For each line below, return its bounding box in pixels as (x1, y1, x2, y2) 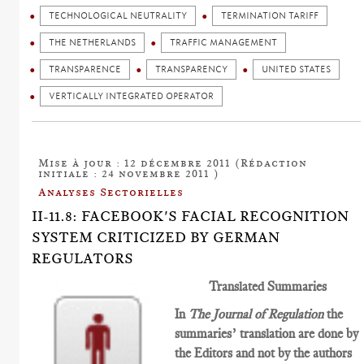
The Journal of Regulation (188, 305, 324, 322)
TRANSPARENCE (49, 63, 122, 75)
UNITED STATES (262, 63, 331, 75)
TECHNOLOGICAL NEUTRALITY (49, 10, 188, 21)
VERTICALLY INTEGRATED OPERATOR (49, 90, 214, 102)
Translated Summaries (209, 278, 327, 294)
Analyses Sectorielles (38, 184, 184, 198)
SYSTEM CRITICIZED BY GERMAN (32, 228, 280, 245)
